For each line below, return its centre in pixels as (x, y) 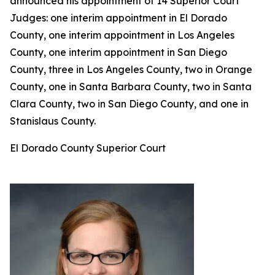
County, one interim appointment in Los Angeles (122, 35)
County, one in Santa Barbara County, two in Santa (131, 87)
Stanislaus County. (53, 121)
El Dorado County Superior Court (88, 148)
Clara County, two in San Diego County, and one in (129, 104)
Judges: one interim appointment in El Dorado (118, 18)
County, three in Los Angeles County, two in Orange (131, 69)
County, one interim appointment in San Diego (118, 52)
